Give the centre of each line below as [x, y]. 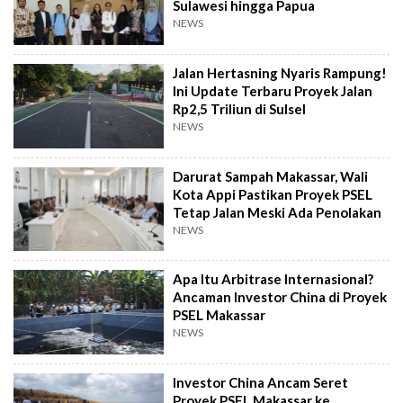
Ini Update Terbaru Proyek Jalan [273, 91]
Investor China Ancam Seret [261, 382]
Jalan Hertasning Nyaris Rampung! [280, 73]
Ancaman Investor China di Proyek [280, 297]
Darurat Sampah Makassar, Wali [271, 176]
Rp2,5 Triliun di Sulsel [240, 109]
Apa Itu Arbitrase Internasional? [273, 279]
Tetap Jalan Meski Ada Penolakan [278, 212]
